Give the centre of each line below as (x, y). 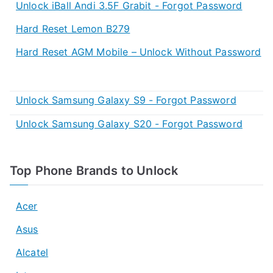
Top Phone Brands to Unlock (94, 170)
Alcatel (32, 252)
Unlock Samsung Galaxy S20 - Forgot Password (129, 123)
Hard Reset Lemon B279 (73, 28)
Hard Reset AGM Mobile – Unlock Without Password (139, 51)
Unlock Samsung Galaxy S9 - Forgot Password (126, 100)
